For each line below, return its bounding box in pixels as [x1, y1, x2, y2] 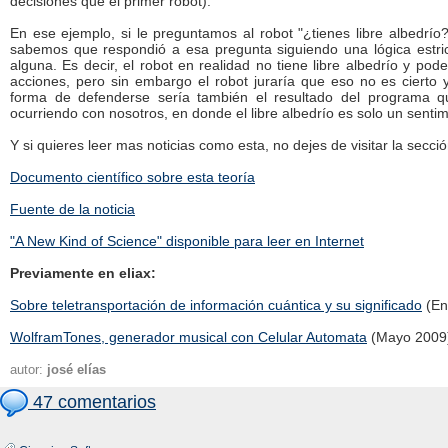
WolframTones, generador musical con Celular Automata [10, 329, 367, 345]
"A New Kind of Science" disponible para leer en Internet [10, 233, 364, 249]
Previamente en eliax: [10, 265, 156, 281]
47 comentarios [28, 391, 156, 412]
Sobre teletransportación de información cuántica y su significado [10, 297, 422, 313]
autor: [10, 362, 47, 377]
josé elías [47, 362, 106, 377]
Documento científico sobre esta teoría [10, 169, 255, 185]
